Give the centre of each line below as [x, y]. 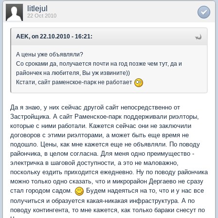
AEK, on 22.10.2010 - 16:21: [54, 37]
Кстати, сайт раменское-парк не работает [75, 82]
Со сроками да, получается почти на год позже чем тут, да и [99, 64]
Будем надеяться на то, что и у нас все [144, 191]
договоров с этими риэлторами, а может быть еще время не [100, 135]
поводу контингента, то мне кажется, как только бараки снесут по [108, 210]
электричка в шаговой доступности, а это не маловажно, [94, 163]
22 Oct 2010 [42, 16]
